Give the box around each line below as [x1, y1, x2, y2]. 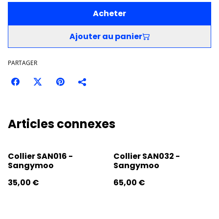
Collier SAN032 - [113, 151, 180, 162]
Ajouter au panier [69, 31, 142, 43]
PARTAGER [8, 59, 37, 67]
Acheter [93, 8, 126, 20]
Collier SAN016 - [8, 151, 73, 162]
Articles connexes [8, 116, 115, 132]
